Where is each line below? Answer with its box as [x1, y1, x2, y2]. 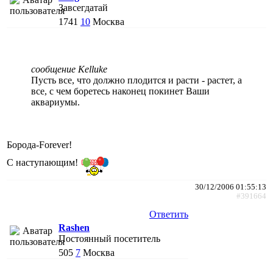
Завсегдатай [58, 2, 108, 13]
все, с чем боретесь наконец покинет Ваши [31, 85, 210, 96]
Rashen [58, 222, 90, 233]
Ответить [149, 208, 188, 219]
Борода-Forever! [7, 139, 72, 150]
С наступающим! [7, 157, 80, 168]
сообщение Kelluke [31, 63, 107, 74]
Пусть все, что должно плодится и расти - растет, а [31, 74, 242, 85]
